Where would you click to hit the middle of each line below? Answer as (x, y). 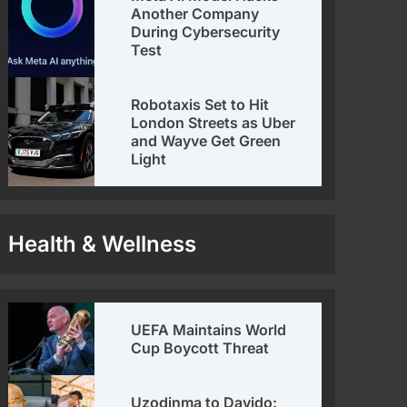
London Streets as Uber (213, 123)
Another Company (194, 14)
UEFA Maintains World (208, 330)
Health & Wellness (102, 244)
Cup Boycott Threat (199, 348)
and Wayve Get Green (205, 141)
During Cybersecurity (205, 32)
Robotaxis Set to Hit (199, 105)
